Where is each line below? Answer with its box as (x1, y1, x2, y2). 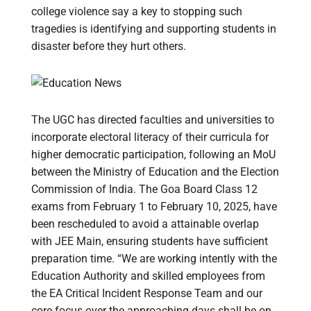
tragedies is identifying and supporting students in (31, 22, 276, 36)
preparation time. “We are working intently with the (31, 252, 277, 266)
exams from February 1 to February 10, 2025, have (31, 200, 277, 214)
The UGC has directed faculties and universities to (31, 113, 274, 127)
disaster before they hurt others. (31, 40, 186, 53)
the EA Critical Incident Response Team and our (31, 287, 262, 301)
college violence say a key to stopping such (31, 5, 242, 19)
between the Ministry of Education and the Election (31, 165, 279, 179)
